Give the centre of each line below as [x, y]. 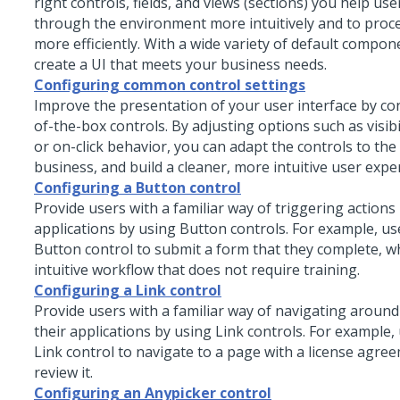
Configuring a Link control [128, 291]
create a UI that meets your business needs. [180, 65]
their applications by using [125, 332]
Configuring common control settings [170, 85]
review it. [63, 373]
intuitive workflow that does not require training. [197, 270]
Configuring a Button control [137, 188]
